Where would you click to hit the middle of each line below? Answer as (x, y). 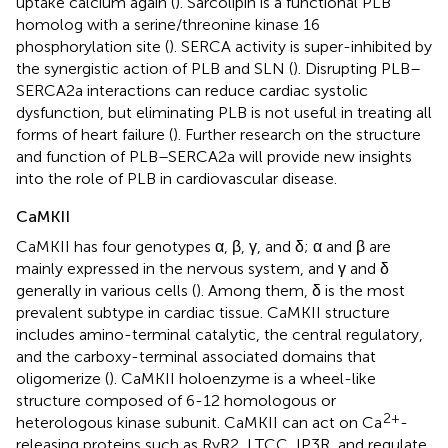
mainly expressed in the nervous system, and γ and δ (202, 269)
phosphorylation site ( (92, 47)
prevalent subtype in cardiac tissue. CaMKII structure (203, 313)
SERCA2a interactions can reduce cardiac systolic (192, 91)
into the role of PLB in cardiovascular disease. (176, 179)
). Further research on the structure (297, 135)
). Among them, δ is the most (300, 291)
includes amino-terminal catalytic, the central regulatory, (219, 335)
